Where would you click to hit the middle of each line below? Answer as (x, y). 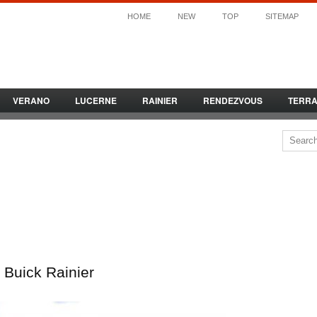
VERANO (31, 100)
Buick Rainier (49, 272)
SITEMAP (282, 16)
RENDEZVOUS (233, 100)
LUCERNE (96, 100)
